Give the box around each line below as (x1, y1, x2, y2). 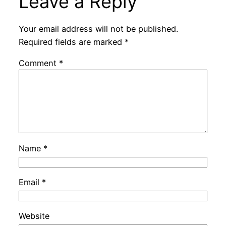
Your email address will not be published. (18, 24, 178, 34)
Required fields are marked (18, 37, 125, 47)
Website (18, 211, 49, 221)
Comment (18, 58, 59, 69)
